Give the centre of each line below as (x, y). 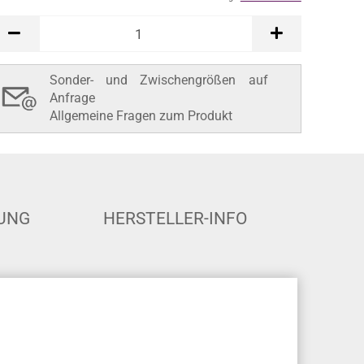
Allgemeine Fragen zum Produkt (141, 167)
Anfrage (72, 149)
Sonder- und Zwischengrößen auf (158, 131)
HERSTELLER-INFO (175, 270)
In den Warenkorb (146, 66)
